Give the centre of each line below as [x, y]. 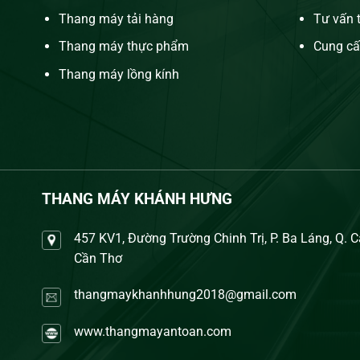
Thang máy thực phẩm [123, 47]
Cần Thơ [98, 258]
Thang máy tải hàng [116, 18]
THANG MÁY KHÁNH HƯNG [137, 198]
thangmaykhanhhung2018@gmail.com [185, 295]
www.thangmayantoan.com [153, 332]
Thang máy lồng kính [120, 74]
